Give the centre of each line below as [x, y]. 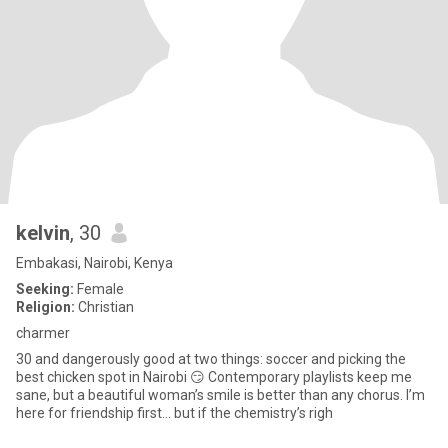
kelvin [43, 233]
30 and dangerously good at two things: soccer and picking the [211, 359]
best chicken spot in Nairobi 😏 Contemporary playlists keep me [112, 377]
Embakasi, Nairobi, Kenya [94, 263]
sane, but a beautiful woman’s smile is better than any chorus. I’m [211, 395]
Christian [104, 307]
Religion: [45, 307]
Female [99, 289]
